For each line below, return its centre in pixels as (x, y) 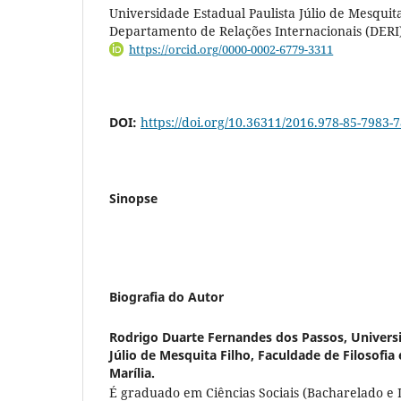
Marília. (132, 372)
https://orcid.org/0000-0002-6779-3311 (231, 50)
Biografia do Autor (166, 296)
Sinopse (133, 198)
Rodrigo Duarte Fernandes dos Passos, (230, 337)
